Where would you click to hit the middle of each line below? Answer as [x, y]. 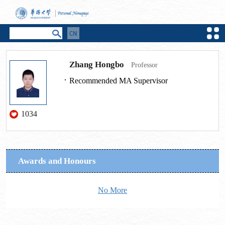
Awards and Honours [57, 161]
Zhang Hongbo [97, 65]
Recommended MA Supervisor [119, 80]
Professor [144, 65]
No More [113, 190]
